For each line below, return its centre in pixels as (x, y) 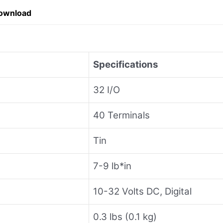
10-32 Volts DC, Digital (142, 191)
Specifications (125, 64)
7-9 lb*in (112, 166)
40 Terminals (121, 115)
